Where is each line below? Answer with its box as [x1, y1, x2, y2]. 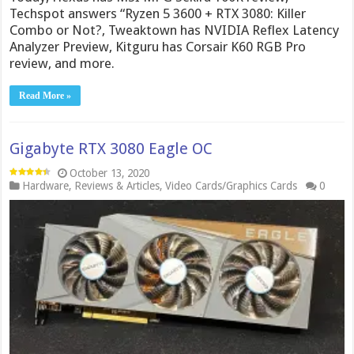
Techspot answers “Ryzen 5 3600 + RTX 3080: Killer [9, 6, 307, 21]
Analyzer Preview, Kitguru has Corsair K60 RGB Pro [9, 39, 307, 55]
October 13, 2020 [70, 167, 150, 179]
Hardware [22, 179, 70, 192]
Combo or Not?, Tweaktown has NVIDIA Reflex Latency [9, 22, 340, 38]
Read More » [19, 90, 72, 101]
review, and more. [9, 55, 115, 71]
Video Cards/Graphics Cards [165, 179, 298, 192]
